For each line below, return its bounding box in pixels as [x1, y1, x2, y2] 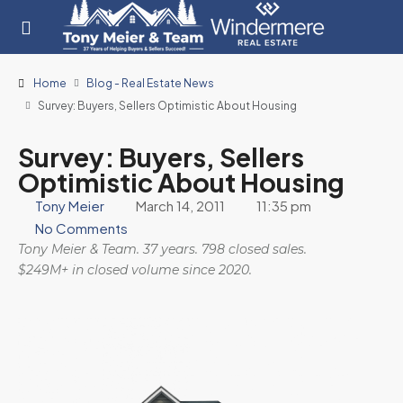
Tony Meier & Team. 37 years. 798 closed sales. [18, 241, 307, 257]
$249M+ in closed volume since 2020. [18, 262, 252, 278]
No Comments [35, 219, 128, 237]
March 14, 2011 [136, 197, 225, 214]
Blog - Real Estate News [86, 76, 214, 90]
